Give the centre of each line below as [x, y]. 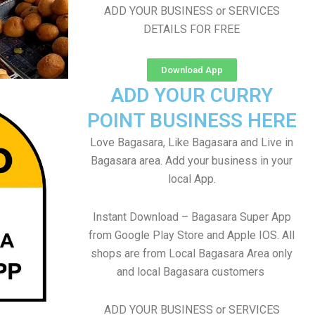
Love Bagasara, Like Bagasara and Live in [192, 142]
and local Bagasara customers [192, 272]
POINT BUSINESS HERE [192, 121]
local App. [192, 179]
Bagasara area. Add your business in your [192, 161]
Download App [192, 70]
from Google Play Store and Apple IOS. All [192, 235]
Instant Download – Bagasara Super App [192, 217]
